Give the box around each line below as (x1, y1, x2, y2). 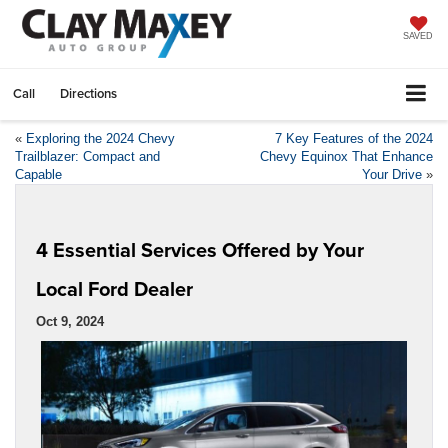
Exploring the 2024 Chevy (26, 130, 175, 146)
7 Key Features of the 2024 (275, 130, 433, 146)
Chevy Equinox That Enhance (260, 148, 433, 164)
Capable (15, 166, 62, 182)
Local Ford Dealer (36, 273, 193, 303)
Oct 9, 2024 (36, 313, 104, 329)
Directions (60, 83, 117, 103)
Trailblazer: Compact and (15, 148, 160, 164)
